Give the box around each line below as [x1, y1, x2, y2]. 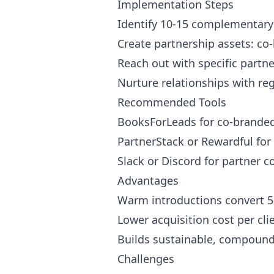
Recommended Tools [117, 95, 226, 109]
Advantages [117, 173, 179, 188]
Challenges [117, 251, 174, 266]
